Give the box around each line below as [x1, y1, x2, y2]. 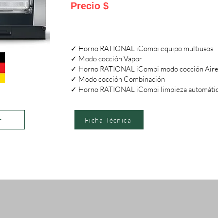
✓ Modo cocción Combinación [71, 74, 165, 84]
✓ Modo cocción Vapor [71, 54, 142, 63]
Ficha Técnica [84, 115, 132, 124]
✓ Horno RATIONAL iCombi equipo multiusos [71, 44, 213, 53]
